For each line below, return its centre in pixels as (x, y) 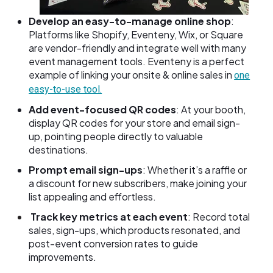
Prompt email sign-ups (86, 170)
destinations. (59, 149)
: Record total (219, 217)
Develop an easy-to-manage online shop (130, 21)
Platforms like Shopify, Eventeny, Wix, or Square (136, 34)
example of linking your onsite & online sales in (132, 74)
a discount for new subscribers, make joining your (138, 183)
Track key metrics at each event (109, 217)
